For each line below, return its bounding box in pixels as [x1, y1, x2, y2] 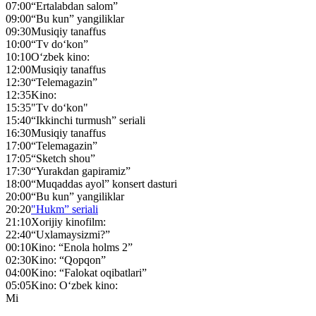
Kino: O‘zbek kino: [31, 279, 118, 291]
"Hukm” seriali [31, 202, 98, 215]
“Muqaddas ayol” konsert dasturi [31, 177, 177, 190]
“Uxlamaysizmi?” [31, 228, 110, 241]
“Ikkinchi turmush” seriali [31, 114, 145, 126]
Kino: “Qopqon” [31, 253, 106, 266]
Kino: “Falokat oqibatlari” [31, 266, 147, 279]
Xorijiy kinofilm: [31, 215, 106, 228]
